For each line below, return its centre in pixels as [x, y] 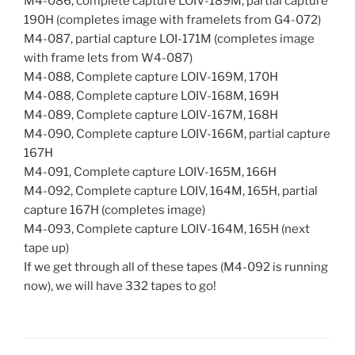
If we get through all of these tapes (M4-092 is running [176, 267]
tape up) [46, 248]
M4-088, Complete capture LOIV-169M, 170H [151, 77]
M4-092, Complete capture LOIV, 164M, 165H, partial [171, 191]
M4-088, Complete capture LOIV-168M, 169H [151, 96]
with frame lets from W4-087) [108, 58]
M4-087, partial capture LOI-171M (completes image [169, 39]
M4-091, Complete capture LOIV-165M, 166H [150, 172]
